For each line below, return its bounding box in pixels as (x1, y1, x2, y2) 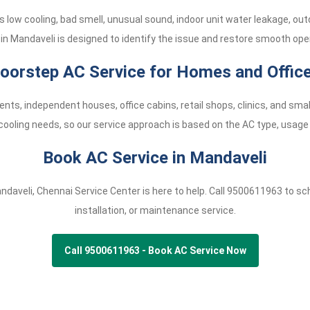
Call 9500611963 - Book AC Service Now (64, 245, 246, 256)
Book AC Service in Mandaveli (43, 148, 267, 167)
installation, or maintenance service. (74, 205, 236, 216)
